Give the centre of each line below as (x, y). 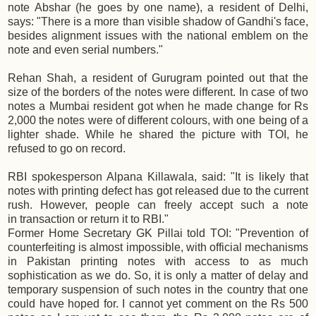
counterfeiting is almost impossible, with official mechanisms (158, 248)
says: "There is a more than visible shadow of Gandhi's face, (158, 22)
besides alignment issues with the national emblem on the (158, 36)
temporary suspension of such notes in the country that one (158, 290)
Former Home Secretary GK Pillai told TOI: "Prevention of (158, 233)
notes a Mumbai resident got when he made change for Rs (158, 107)
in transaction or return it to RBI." (88, 219)
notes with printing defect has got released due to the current (158, 191)
